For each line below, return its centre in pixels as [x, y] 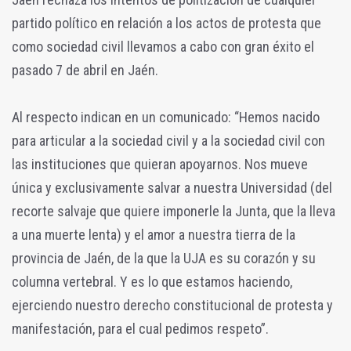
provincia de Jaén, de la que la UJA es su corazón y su [164, 259]
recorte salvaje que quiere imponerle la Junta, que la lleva [174, 212]
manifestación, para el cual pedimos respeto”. [140, 329]
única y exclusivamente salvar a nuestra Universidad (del [172, 188]
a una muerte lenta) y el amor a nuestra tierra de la [154, 235]
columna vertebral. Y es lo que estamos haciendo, [152, 282]
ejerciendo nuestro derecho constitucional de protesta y [172, 306]
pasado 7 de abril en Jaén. [85, 71]
